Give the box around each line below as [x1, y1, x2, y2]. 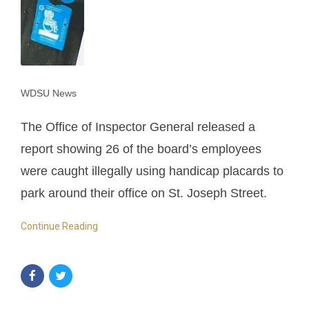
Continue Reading [21, 220, 98, 232]
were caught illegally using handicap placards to [21, 163, 283, 178]
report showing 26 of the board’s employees [21, 141, 261, 156]
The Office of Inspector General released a [21, 119, 255, 134]
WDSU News [21, 87, 77, 99]
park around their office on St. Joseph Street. [21, 186, 267, 200]
